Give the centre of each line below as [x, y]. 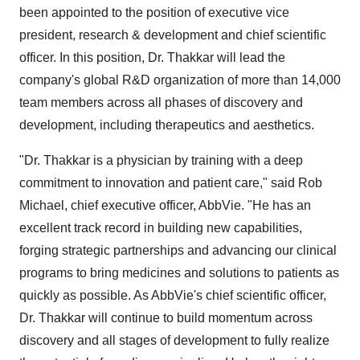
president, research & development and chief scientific [173, 35]
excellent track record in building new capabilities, [161, 228]
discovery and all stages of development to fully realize [174, 340]
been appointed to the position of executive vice [154, 12]
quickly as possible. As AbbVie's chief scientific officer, [173, 295]
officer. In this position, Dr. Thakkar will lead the [152, 57]
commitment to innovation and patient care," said [159, 183]
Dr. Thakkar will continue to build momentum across [166, 318]
